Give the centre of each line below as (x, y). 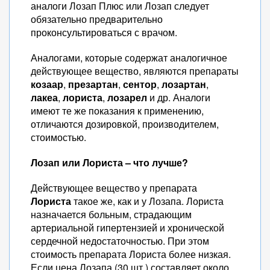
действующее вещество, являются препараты (135, 71)
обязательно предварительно (97, 19)
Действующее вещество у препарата (114, 188)
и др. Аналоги (179, 97)
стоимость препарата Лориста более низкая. (131, 254)
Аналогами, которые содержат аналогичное (129, 58)
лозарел (127, 97)
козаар (47, 84)
